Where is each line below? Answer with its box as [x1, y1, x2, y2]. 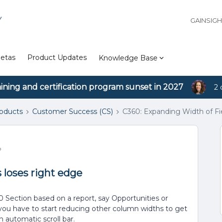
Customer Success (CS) [32, 107, 113, 116]
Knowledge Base [99, 53, 158, 62]
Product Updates [27, 53, 87, 62]
